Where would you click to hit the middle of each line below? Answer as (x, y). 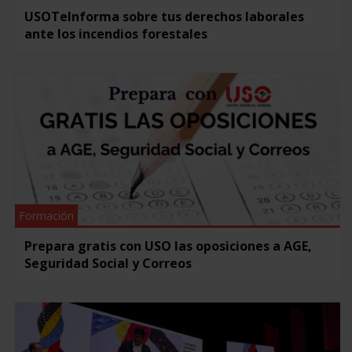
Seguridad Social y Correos (108, 263)
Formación (46, 215)
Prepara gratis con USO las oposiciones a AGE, (168, 246)
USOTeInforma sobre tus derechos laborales (164, 16)
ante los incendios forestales (115, 33)
